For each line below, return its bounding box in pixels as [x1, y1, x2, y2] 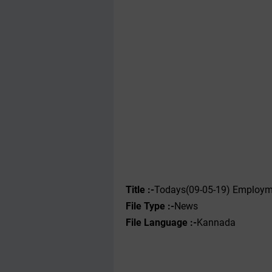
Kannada [197, 217, 236, 228]
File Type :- [126, 200, 174, 212]
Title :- [126, 184, 154, 195]
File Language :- [126, 217, 197, 228]
